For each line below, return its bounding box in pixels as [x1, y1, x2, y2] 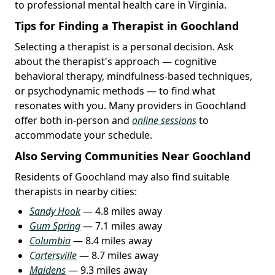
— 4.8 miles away [80, 204, 162, 218]
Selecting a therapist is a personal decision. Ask [15, 39, 234, 53]
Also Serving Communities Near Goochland [15, 148, 250, 163]
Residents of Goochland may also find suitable [15, 169, 230, 184]
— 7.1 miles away [80, 219, 162, 233]
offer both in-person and [15, 113, 132, 127]
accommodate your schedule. [15, 128, 152, 142]
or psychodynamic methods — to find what [15, 83, 215, 98]
